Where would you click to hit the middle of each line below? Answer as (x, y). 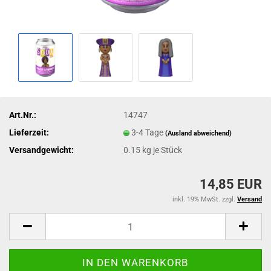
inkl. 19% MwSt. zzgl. (205, 199)
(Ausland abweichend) (199, 133)
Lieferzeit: (29, 132)
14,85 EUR (231, 184)
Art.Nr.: (23, 115)
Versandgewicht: (41, 150)
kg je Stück (162, 150)
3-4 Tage (149, 132)
